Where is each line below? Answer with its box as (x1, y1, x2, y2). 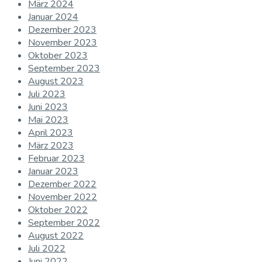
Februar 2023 (28, 152, 85, 166)
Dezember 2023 (28, 23, 96, 37)
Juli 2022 (28, 242, 65, 256)
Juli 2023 (28, 88, 65, 101)
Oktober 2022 (28, 204, 88, 217)
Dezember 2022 (28, 178, 96, 191)
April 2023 (28, 126, 73, 140)
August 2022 (28, 229, 84, 243)
